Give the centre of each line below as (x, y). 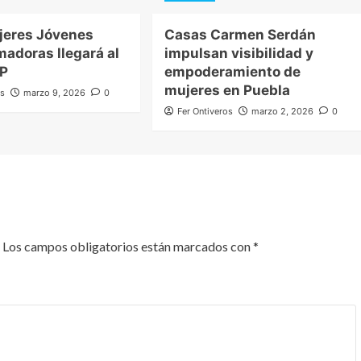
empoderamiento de (232, 72)
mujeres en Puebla (227, 91)
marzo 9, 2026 (55, 93)
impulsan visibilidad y (239, 54)
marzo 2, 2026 (282, 112)
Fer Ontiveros (205, 112)
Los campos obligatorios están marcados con (128, 247)
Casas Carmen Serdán (240, 35)
